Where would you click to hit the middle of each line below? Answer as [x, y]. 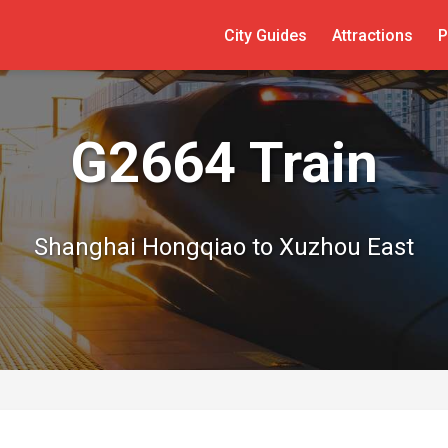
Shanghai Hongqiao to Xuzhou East [224, 247]
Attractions [372, 35]
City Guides [265, 35]
